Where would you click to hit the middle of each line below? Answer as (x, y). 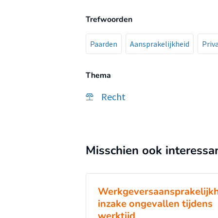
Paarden (104, 44)
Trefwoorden (109, 19)
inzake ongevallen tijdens (155, 204)
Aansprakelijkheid (160, 44)
